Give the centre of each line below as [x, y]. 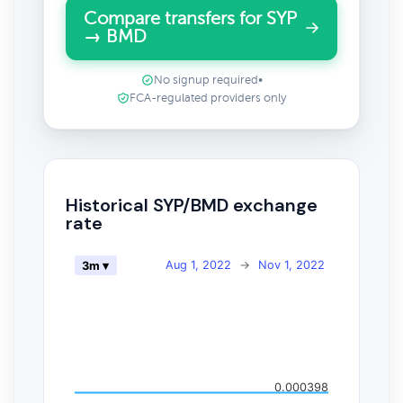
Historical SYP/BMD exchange [192, 205]
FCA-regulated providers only [208, 98]
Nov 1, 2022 [291, 264]
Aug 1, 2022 [198, 264]
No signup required [206, 80]
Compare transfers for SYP [190, 18]
